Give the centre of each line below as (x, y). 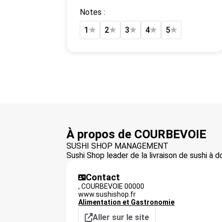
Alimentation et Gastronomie (127, 202)
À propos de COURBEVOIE (137, 134)
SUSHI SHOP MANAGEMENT (118, 146)
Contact (103, 177)
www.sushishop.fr (107, 194)
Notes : (95, 12)
